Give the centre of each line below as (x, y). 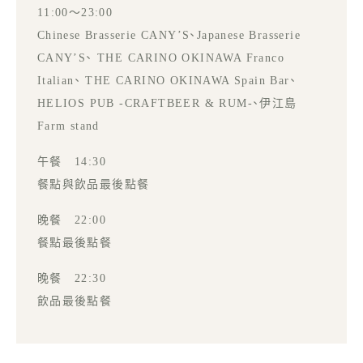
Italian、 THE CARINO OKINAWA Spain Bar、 (167, 80)
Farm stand (68, 126)
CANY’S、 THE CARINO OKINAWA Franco (161, 58)
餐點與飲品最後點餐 (93, 184)
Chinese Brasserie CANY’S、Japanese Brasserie (169, 35)
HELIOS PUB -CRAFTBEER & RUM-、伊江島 (167, 103)
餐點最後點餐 (75, 242)
